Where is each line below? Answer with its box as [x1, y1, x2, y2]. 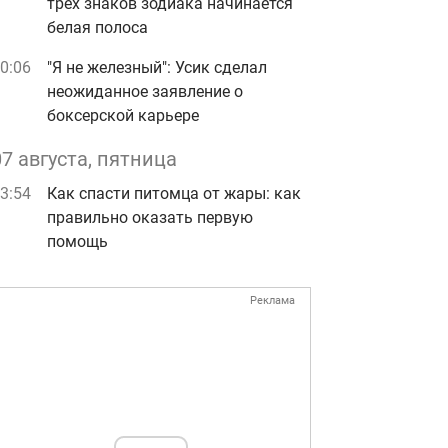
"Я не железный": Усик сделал [47, 58, 267, 77]
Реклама [250, 294, 295, 307]
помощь [47, 232, 108, 251]
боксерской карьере [47, 106, 199, 125]
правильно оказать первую [47, 208, 253, 227]
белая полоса [47, 18, 148, 37]
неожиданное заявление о [47, 82, 243, 101]
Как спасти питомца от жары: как [47, 184, 301, 203]
